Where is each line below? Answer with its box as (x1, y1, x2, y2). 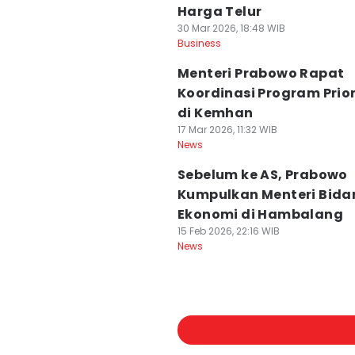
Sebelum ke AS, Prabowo (177, 166, 348, 184)
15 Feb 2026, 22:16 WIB (177, 224, 280, 238)
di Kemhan (177, 104, 254, 122)
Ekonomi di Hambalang (177, 205, 343, 223)
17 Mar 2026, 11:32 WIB (177, 123, 277, 136)
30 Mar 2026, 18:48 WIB (177, 21, 285, 35)
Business (177, 36, 221, 50)
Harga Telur (177, 2, 262, 21)
